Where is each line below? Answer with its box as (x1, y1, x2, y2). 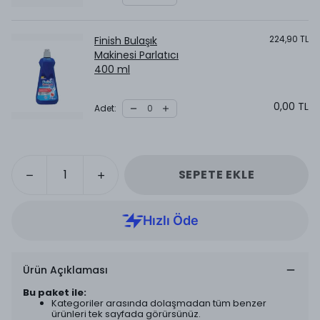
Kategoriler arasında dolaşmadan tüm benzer (51, 296, 266, 310)
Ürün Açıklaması (23, 263, 108, 277)
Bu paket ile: (23, 286, 86, 299)
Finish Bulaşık (94, 34, 157, 48)
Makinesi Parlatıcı (94, 48, 179, 62)
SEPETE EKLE (178, 166, 255, 183)
